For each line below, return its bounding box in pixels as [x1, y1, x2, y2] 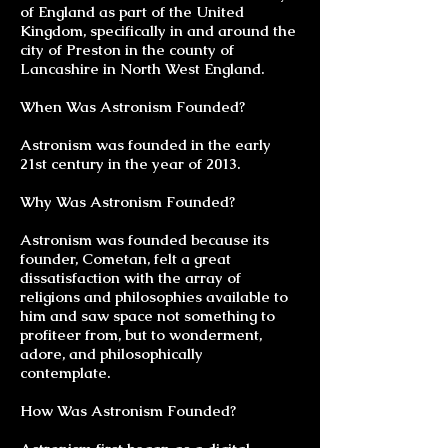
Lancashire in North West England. [20, 59, 264, 78]
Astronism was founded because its [20, 230, 269, 249]
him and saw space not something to [20, 306, 275, 325]
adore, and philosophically [20, 344, 203, 363]
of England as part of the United [20, 2, 244, 21]
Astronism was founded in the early [20, 135, 271, 154]
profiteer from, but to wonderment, [20, 325, 262, 344]
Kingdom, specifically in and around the [20, 21, 296, 40]
